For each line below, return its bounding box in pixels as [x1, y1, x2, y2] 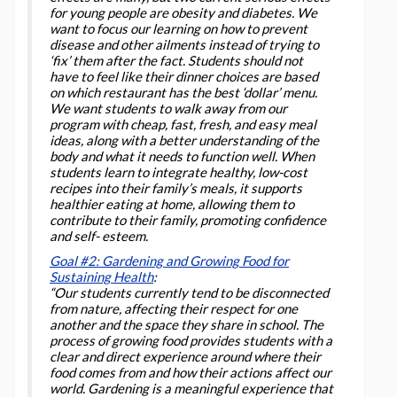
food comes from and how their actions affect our [50, 363, 331, 380]
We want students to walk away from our [50, 99, 287, 116]
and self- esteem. [50, 227, 148, 244]
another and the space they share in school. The [50, 315, 323, 332]
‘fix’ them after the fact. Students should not [50, 51, 303, 68]
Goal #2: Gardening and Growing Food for [50, 252, 289, 269]
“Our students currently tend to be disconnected [50, 284, 329, 300]
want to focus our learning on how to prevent [50, 19, 307, 36]
